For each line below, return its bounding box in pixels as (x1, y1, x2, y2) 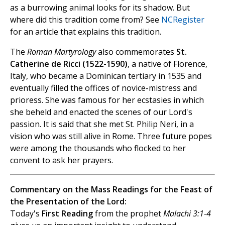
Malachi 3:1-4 (163, 207, 211, 219)
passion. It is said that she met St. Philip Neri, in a (10, 118, 194, 130)
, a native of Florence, (128, 58, 207, 69)
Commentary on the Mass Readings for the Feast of (10, 183, 212, 195)
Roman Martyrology (27, 46, 96, 57)
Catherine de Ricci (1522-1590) (10, 58, 128, 69)
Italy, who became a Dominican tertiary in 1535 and (10, 70, 201, 81)
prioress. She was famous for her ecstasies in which (10, 94, 204, 105)
